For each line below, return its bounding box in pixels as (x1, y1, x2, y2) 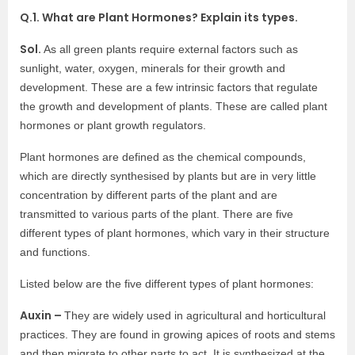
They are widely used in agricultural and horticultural (64, 309, 326, 322)
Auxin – (20, 307, 64, 323)
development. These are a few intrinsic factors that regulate (20, 81, 318, 94)
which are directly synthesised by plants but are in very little (20, 170, 316, 182)
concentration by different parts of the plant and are (20, 189, 277, 201)
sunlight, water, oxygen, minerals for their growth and (20, 62, 285, 74)
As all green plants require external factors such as (41, 43, 298, 55)
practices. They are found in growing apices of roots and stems (20, 328, 335, 341)
